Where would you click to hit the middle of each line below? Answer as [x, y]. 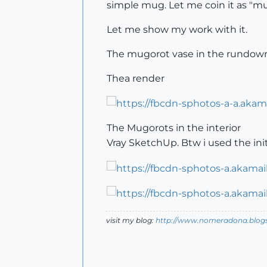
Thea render [136, 78]
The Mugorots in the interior [174, 128]
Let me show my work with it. [177, 30]
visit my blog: [131, 220]
